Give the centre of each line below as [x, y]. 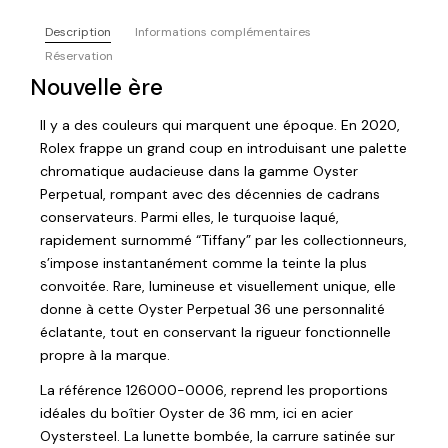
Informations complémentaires [223, 32]
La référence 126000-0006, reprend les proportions [214, 389]
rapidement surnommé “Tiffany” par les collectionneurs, [223, 239]
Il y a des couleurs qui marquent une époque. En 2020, [220, 124]
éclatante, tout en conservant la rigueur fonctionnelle [215, 331]
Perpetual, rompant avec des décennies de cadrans [210, 193]
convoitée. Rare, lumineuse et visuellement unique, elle [218, 285]
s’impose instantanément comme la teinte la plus [203, 262]
